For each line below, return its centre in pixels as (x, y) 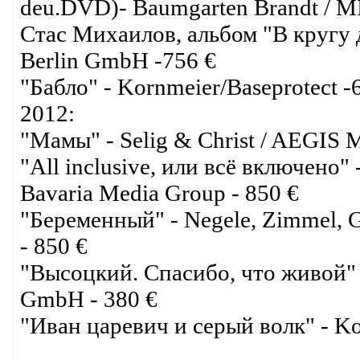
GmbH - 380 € (88, 299)
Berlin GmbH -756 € (118, 60)
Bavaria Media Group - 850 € (159, 192)
